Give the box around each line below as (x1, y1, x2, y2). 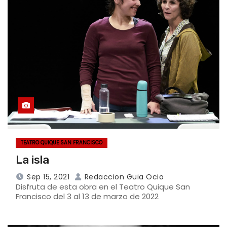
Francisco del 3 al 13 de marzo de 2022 (16, 191, 159, 202)
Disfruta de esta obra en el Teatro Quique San (16, 181, 190, 192)
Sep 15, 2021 (27, 171, 69, 182)
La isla (16, 153, 49, 167)
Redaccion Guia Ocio (82, 171, 164, 182)
